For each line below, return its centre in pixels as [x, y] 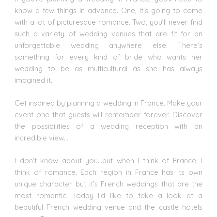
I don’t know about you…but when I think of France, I [108, 161]
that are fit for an [169, 33]
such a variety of [47, 33]
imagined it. [33, 80]
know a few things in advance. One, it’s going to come [108, 10]
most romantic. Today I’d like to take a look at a [108, 196]
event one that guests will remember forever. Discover [108, 114]
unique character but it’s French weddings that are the [108, 184]
